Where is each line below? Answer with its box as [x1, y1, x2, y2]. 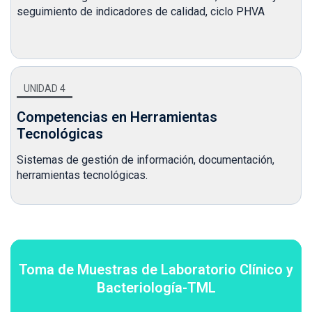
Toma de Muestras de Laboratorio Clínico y [19, 261, 293, 278]
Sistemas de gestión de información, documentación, [17, 153, 274, 166]
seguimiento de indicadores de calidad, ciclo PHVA [17, 5, 265, 19]
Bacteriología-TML [96, 279, 216, 296]
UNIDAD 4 [24, 83, 65, 94]
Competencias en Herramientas [17, 109, 217, 125]
